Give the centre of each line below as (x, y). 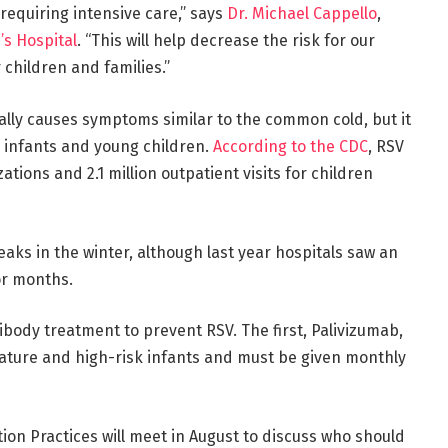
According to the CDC (290, 146)
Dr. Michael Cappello (301, 14)
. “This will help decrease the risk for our (225, 41)
